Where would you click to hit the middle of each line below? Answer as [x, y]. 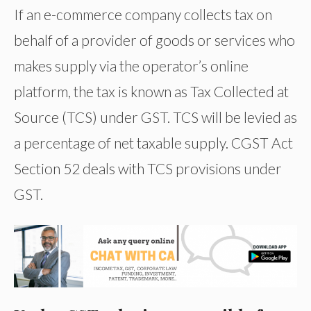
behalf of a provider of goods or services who [154, 40]
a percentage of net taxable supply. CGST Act [153, 143]
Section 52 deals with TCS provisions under [148, 169]
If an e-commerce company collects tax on [143, 15]
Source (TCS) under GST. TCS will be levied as [155, 117]
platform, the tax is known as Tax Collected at [151, 92]
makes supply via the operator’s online [131, 66]
